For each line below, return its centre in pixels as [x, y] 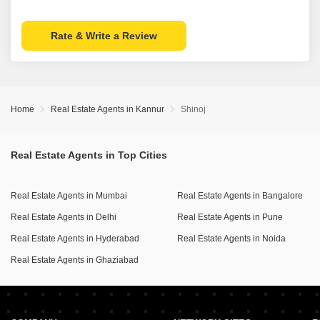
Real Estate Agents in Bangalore [240, 196]
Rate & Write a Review [104, 36]
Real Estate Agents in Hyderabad [75, 239]
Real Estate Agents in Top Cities [89, 155]
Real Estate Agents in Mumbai [69, 196]
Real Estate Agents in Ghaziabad [75, 260]
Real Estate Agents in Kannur [107, 109]
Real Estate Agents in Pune [230, 217]
